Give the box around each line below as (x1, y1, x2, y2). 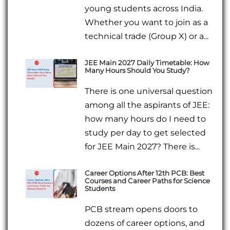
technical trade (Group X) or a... (85, 31, 209, 41)
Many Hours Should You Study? (85, 66, 190, 74)
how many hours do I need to (85, 113, 206, 124)
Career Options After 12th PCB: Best (85, 168, 205, 177)
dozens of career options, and (85, 218, 205, 228)
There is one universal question (85, 86, 213, 96)
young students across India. (85, 3, 203, 13)
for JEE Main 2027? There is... (85, 141, 200, 151)
